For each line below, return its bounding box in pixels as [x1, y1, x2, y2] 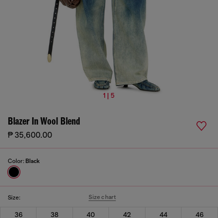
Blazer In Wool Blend [8, 116, 80, 127]
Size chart [89, 194, 116, 200]
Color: [8, 158, 25, 164]
